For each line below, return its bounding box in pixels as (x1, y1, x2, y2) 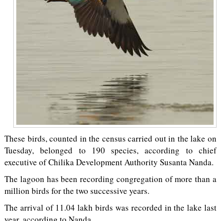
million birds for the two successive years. (4, 185, 149, 196)
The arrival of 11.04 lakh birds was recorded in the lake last (4, 202, 217, 213)
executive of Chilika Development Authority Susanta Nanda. (4, 156, 214, 168)
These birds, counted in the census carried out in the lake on (4, 133, 217, 144)
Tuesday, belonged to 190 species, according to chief (4, 145, 217, 156)
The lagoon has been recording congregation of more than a (4, 173, 217, 184)
